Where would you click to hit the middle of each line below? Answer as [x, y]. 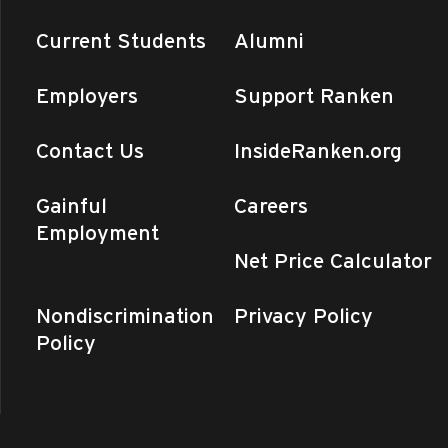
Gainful [71, 205]
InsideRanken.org [318, 150]
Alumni [269, 40]
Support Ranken [314, 95]
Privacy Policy [304, 315]
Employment [97, 232]
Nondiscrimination [124, 315]
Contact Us [89, 150]
